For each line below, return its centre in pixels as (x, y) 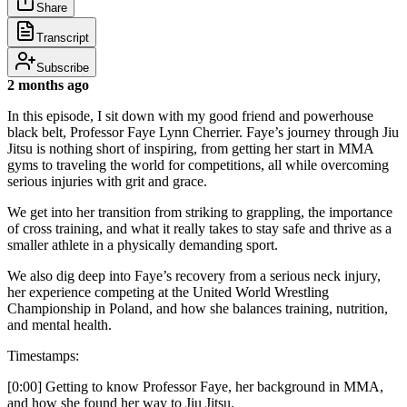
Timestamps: (43, 355)
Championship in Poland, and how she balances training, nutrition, (198, 308)
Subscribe (63, 67)
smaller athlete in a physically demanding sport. (143, 244)
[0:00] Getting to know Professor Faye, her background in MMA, (195, 386)
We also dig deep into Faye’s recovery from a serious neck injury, (194, 275)
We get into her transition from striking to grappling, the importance (200, 212)
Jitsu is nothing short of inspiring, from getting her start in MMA (190, 148)
